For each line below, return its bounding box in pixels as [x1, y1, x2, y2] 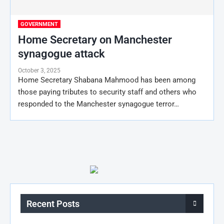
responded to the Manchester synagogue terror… [18, 99, 179, 108]
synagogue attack [18, 47, 105, 60]
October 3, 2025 [18, 66, 60, 74]
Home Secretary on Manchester [18, 33, 172, 46]
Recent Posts [26, 198, 79, 209]
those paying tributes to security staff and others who [18, 87, 196, 96]
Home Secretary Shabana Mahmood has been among [18, 75, 195, 84]
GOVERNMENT [20, 20, 58, 27]
